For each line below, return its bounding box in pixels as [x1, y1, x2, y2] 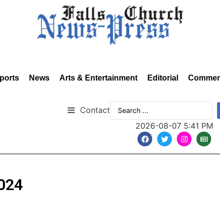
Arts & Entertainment [59, 74, 137, 82]
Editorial [147, 74, 178, 82]
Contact [80, 105, 110, 115]
